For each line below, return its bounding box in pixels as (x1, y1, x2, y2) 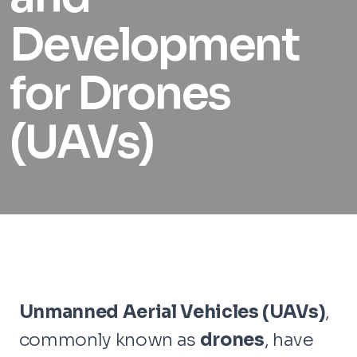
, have (264, 328, 314, 351)
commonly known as (18, 328, 200, 351)
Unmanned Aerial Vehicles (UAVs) (18, 300, 326, 323)
